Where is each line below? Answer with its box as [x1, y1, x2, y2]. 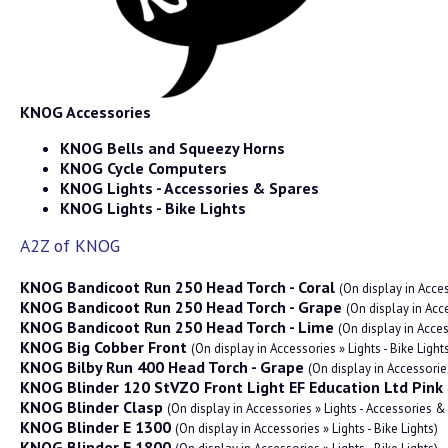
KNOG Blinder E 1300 [20, 417, 171, 437]
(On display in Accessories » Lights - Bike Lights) [175, 420, 438, 437]
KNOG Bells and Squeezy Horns [60, 138, 285, 158]
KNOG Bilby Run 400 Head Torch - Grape [20, 357, 304, 377]
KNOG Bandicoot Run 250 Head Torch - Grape [20, 297, 342, 317]
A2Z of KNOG [20, 234, 120, 257]
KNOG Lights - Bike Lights [60, 198, 246, 218]
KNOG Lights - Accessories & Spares [60, 178, 319, 198]
